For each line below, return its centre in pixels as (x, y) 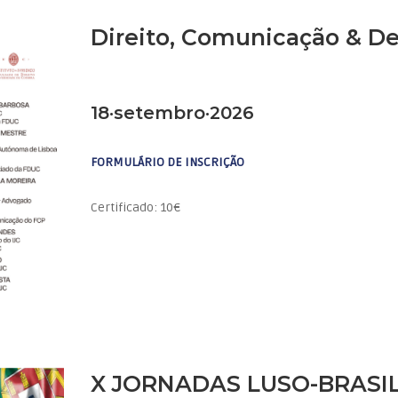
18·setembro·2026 (173, 113)
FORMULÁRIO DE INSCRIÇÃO (168, 162)
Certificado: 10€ (136, 207)
